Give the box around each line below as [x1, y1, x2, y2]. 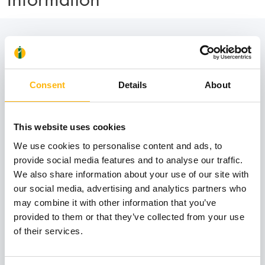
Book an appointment [38, 238, 148, 257]
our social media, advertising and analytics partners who [14, 183, 246, 193]
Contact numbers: [34, 44, 132, 66]
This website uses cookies [14, 122, 126, 132]
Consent [30, 80, 65, 90]
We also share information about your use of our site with [14, 169, 249, 179]
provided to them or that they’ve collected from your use [14, 211, 244, 222]
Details [118, 80, 147, 90]
